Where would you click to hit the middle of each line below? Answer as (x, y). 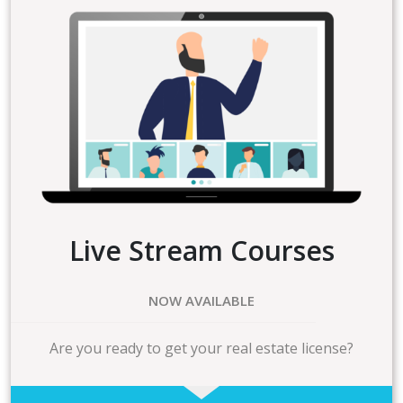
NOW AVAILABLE (201, 300)
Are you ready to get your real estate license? (201, 348)
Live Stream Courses (201, 250)
